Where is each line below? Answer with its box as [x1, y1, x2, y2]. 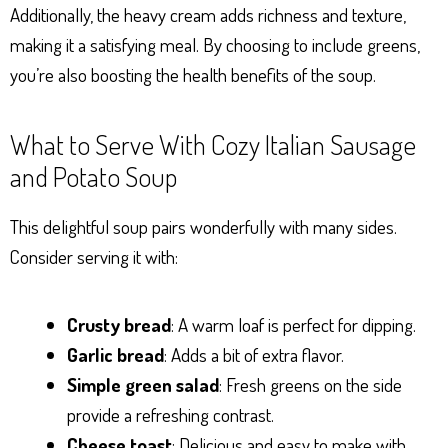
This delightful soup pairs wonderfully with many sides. [10, 213, 397, 239]
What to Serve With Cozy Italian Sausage [10, 126, 416, 161]
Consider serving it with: [10, 243, 178, 269]
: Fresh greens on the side [219, 371, 402, 397]
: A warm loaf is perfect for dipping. [171, 311, 416, 337]
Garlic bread [67, 341, 164, 367]
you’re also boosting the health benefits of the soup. [10, 61, 376, 87]
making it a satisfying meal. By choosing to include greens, [10, 31, 420, 57]
